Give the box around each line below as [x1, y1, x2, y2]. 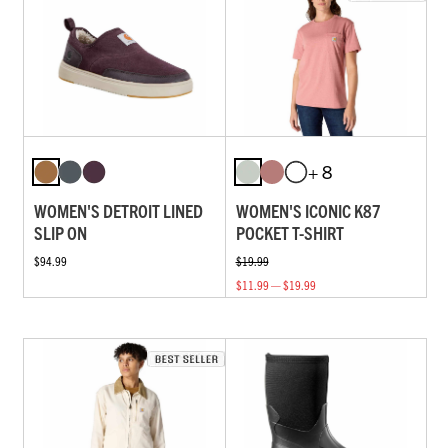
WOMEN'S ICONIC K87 [235, 199, 381, 223]
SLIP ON [34, 221, 87, 245]
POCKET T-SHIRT [235, 221, 344, 245]
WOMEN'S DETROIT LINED [34, 199, 203, 223]
